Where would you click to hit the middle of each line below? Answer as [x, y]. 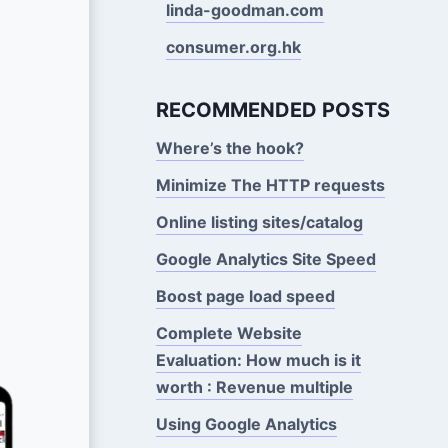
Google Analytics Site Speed [265, 258]
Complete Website [228, 332]
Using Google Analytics [246, 423]
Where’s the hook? [229, 147]
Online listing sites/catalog [259, 221]
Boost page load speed [245, 295]
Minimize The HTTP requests [270, 184]
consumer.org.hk [233, 46]
